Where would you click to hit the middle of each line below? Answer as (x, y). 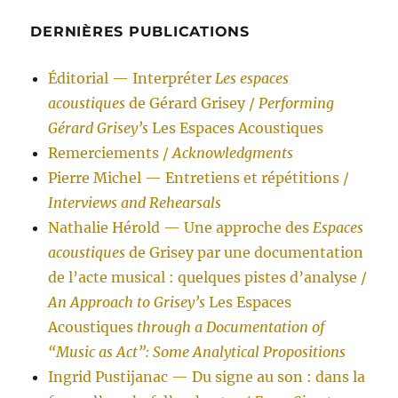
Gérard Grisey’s (100, 128)
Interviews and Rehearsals (135, 203)
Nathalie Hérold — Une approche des (181, 228)
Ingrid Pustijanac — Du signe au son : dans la (207, 377)
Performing (297, 103)
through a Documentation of (231, 327)
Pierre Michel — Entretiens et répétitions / (199, 178)
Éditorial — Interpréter (132, 79)
